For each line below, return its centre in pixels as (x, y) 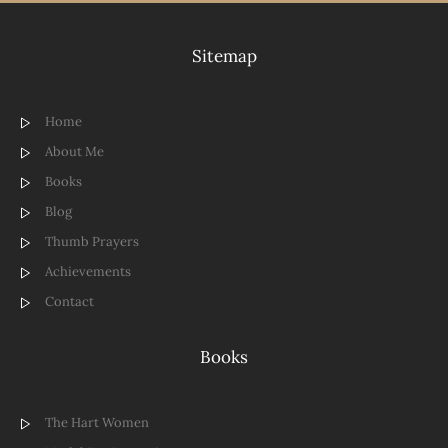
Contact (69, 301)
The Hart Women (97, 422)
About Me (74, 151)
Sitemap (224, 56)
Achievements (88, 271)
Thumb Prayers (92, 241)
